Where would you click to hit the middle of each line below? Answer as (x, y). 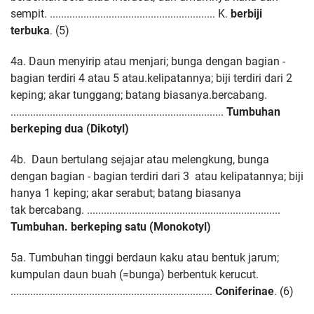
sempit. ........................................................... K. (121, 14)
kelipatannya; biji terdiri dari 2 (220, 78)
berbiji (246, 14)
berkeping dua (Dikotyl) (70, 129)
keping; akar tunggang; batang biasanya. (111, 95)
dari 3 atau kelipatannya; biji (232, 177)
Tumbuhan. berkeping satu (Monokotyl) (111, 227)
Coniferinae (245, 292)
